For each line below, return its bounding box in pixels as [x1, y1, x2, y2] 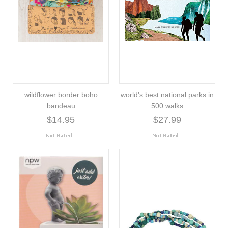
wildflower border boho [24, 90, 98, 99]
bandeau [46, 101, 75, 110]
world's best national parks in [121, 90, 214, 99]
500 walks [151, 101, 183, 110]
